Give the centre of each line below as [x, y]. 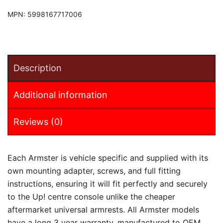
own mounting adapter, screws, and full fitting [94, 171]
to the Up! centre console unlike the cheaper [91, 197]
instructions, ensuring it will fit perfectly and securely [108, 184]
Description [38, 68]
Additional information [60, 95]
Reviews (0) [38, 122]
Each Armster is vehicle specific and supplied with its [108, 158]
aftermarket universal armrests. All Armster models [103, 210]
